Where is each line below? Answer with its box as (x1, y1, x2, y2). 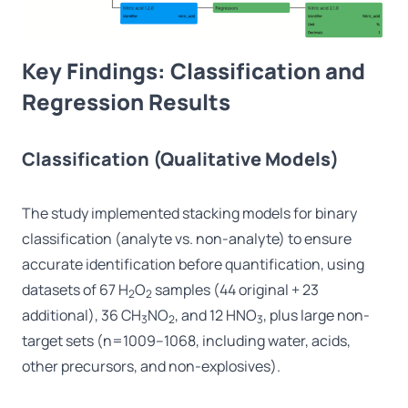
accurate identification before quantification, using (22, 254, 364, 275)
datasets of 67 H (22, 280, 128, 301)
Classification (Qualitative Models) (22, 147, 339, 172)
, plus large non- (263, 305, 370, 326)
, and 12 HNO (175, 305, 257, 326)
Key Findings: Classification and (22, 56, 365, 87)
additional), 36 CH (22, 305, 141, 326)
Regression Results (22, 87, 230, 117)
